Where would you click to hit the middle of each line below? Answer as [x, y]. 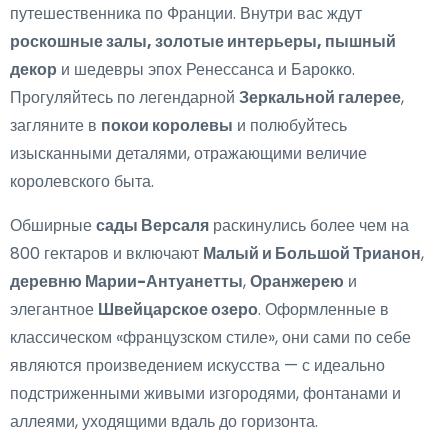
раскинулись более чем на [309, 226]
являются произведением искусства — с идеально [197, 366]
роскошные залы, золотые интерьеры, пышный [203, 42]
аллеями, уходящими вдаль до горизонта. [164, 422]
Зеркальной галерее [320, 98]
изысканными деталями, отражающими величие [188, 154]
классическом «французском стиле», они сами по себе [210, 338]
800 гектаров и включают [106, 254]
